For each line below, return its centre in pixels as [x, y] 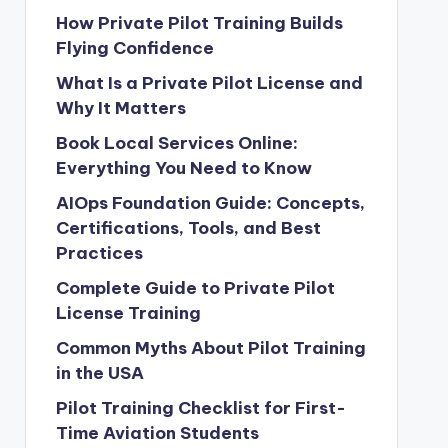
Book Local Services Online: [176, 143]
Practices [99, 253]
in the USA [99, 373]
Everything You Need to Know [183, 168]
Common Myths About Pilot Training [210, 348]
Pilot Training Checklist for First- [200, 408]
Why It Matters [120, 108]
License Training [128, 313]
